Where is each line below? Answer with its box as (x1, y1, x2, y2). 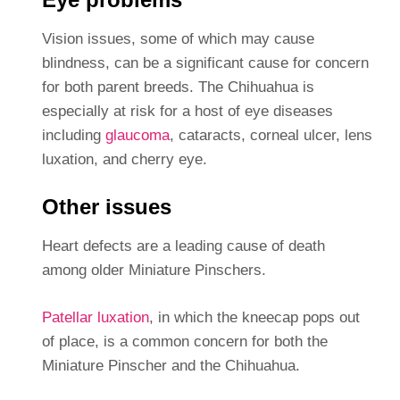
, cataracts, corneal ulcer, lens (169, 127, 372, 145)
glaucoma (104, 127, 170, 145)
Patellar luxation (41, 309, 149, 327)
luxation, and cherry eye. (41, 151, 207, 169)
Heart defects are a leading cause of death (41, 237, 325, 255)
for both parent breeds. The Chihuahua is (41, 79, 314, 96)
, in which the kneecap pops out (148, 309, 360, 327)
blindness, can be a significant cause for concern (41, 54, 369, 72)
